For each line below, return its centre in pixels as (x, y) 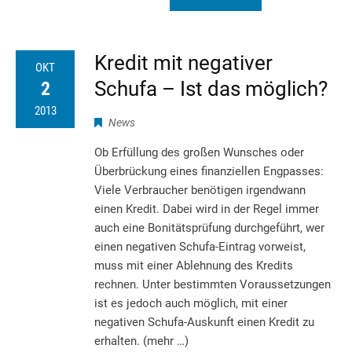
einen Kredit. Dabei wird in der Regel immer (207, 209)
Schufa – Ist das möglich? (211, 88)
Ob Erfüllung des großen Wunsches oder (199, 152)
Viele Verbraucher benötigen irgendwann (200, 190)
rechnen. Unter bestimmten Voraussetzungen (213, 284)
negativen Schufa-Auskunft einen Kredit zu (204, 322)
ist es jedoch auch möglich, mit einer (191, 303)
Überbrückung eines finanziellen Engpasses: (209, 171)
